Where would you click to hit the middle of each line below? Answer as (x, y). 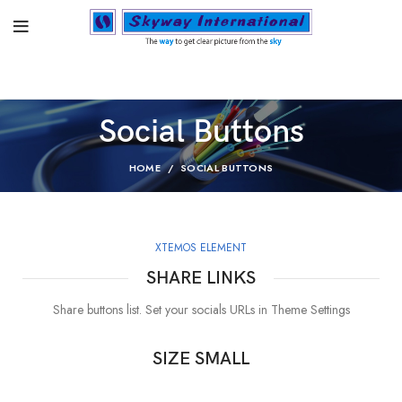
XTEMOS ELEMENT (201, 248)
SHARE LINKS (201, 278)
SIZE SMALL (201, 359)
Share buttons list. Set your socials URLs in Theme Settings (201, 310)
